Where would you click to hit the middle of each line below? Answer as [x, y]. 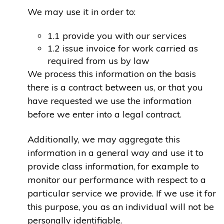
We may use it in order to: [81, 11]
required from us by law [98, 61]
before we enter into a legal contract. [104, 114]
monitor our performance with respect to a [117, 179]
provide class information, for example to [113, 166]
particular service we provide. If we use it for [122, 193]
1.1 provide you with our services [117, 36]
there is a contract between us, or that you [115, 87]
